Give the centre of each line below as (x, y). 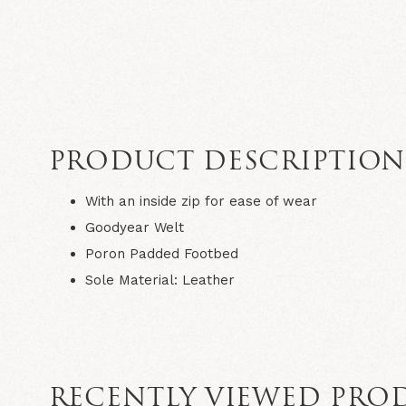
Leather (208, 280)
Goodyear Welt (134, 227)
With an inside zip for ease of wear (203, 201)
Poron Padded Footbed (161, 253)
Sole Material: (133, 280)
